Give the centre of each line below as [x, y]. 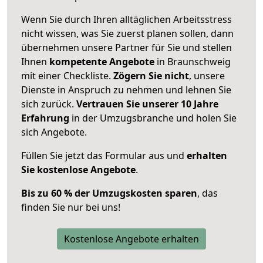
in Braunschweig [193, 62]
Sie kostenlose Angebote [78, 170]
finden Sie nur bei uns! [71, 207]
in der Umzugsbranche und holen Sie [153, 118]
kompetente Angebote [102, 62]
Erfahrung [45, 118]
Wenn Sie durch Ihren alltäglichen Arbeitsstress [127, 19]
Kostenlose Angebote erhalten [131, 239]
